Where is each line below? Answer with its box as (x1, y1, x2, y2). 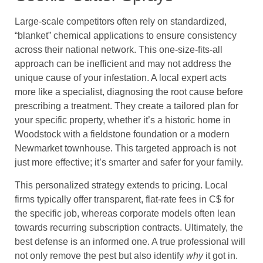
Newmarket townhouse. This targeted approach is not (15, 143, 236, 154)
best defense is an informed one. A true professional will (15, 236, 245, 247)
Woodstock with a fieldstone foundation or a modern (15, 129, 230, 140)
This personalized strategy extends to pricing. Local (15, 180, 228, 190)
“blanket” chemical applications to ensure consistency (15, 31, 237, 41)
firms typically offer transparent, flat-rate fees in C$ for (15, 194, 234, 204)
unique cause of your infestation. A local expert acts (15, 73, 227, 83)
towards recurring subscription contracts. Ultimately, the (15, 222, 243, 232)
